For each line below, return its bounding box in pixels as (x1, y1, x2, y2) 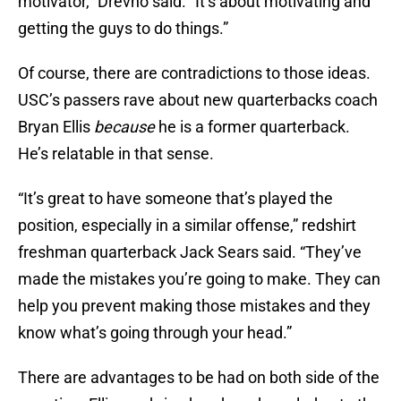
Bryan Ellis (18, 117, 94, 137)
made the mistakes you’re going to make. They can (18, 269, 380, 289)
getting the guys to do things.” (18, 19, 228, 38)
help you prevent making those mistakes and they (18, 296, 371, 316)
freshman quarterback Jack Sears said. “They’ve (18, 243, 362, 262)
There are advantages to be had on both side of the (18, 368, 380, 388)
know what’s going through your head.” (18, 323, 292, 343)
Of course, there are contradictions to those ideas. (18, 64, 371, 83)
